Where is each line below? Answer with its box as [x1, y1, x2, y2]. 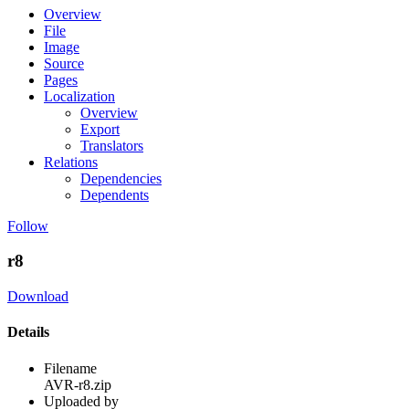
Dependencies [80, 170, 162, 186]
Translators [80, 137, 143, 153]
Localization [44, 88, 115, 104]
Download [7, 288, 68, 305]
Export [80, 121, 120, 137]
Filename [44, 360, 97, 376]
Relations [44, 153, 98, 170]
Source [44, 55, 84, 71]
